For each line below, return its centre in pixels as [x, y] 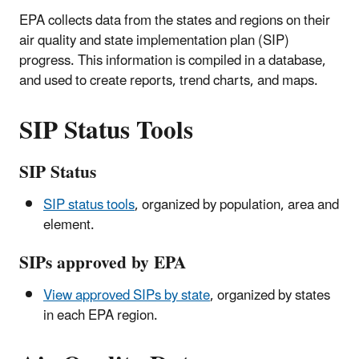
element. [71, 226]
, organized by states [270, 295]
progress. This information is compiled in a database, [173, 61]
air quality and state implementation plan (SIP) [154, 40]
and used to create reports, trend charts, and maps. [169, 81]
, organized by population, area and [237, 206]
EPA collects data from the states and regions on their [175, 20]
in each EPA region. [101, 315]
